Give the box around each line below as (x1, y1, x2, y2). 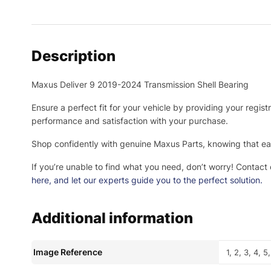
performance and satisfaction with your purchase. (31, 115, 228, 126)
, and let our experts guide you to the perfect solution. (49, 174, 263, 185)
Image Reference (33, 246, 102, 257)
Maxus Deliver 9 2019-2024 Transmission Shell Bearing (31, 79, 249, 90)
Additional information (31, 209, 193, 227)
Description (31, 47, 116, 65)
